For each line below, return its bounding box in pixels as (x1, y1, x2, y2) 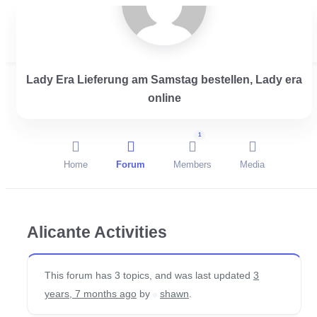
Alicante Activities (27, 223, 167, 241)
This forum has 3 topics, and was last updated (45, 269, 253, 281)
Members (173, 160, 212, 170)
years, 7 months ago (45, 287, 137, 299)
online (147, 92, 181, 104)
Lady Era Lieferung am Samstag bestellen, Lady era (26, 74, 302, 86)
